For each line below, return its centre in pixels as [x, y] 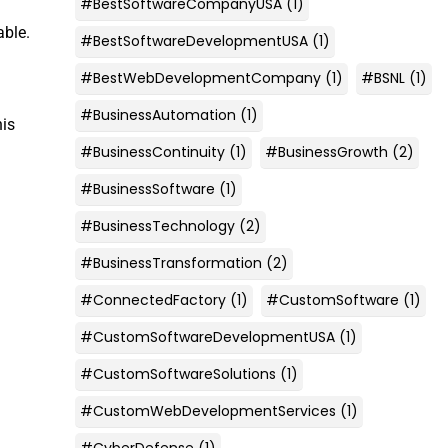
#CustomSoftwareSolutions [177, 373]
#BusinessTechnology [157, 225]
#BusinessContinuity [152, 151]
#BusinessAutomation [157, 114]
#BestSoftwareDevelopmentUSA [193, 40]
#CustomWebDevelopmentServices [207, 410]
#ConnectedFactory [152, 299]
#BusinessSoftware [147, 188]
